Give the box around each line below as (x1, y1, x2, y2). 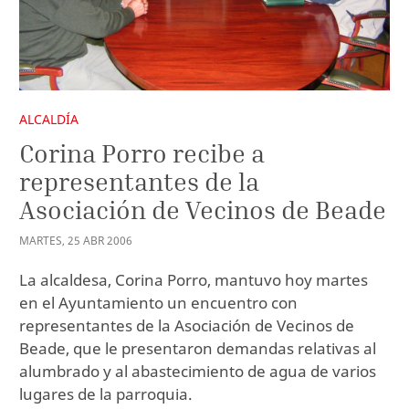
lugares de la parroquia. (19, 383, 193, 405)
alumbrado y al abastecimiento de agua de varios (19, 361, 376, 383)
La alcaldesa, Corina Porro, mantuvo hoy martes (19, 269, 368, 291)
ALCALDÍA (19, 110, 79, 129)
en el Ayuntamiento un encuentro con (19, 292, 298, 314)
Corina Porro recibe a (19, 137, 265, 168)
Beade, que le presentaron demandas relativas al (19, 338, 376, 360)
